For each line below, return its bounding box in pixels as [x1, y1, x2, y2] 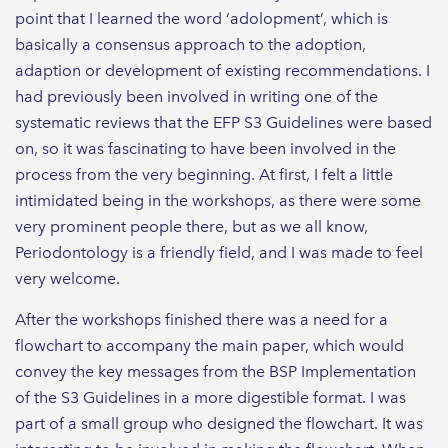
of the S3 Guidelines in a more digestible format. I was [15, 387, 406, 407]
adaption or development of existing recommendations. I [15, 60, 430, 80]
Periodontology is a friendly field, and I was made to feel [15, 242, 423, 262]
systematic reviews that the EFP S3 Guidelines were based [15, 112, 432, 132]
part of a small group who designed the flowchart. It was [15, 413, 423, 433]
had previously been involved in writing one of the [15, 86, 378, 106]
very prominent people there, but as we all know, [15, 216, 368, 236]
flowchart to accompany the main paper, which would [15, 335, 404, 355]
